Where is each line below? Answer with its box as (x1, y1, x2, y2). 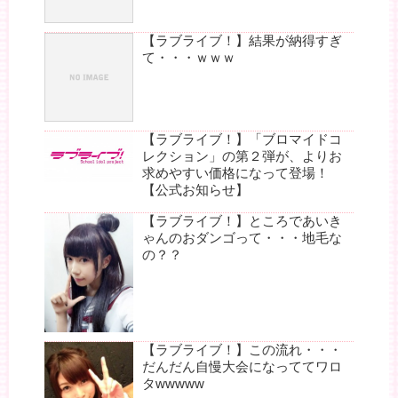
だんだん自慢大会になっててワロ (142, 358, 342, 374)
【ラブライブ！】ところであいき (142, 213, 342, 229)
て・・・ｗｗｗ (142, 50, 235, 66)
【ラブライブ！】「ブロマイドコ (142, 131, 342, 147)
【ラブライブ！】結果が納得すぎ (142, 33, 342, 49)
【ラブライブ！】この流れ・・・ (142, 341, 342, 357)
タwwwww (142, 375, 204, 391)
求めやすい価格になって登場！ (142, 165, 329, 181)
